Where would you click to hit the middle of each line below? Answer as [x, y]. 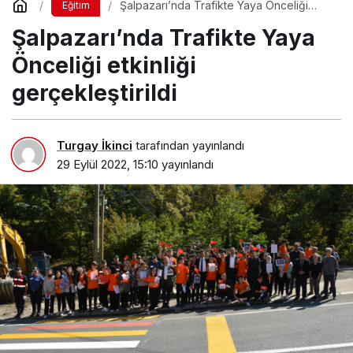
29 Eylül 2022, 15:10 [108, 164]
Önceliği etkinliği [104, 66]
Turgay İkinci [95, 145]
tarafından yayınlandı [188, 145]
